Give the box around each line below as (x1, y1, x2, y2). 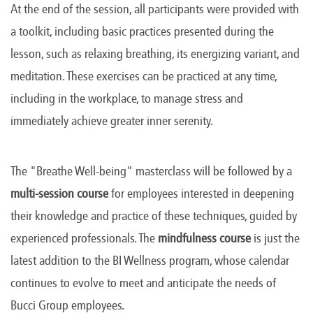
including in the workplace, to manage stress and (10, 91, 243, 107)
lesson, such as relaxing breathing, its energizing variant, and (10, 46, 300, 62)
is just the (251, 231, 300, 247)
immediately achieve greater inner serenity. (10, 113, 213, 129)
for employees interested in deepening (108, 186, 294, 202)
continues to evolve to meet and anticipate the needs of (10, 275, 276, 291)
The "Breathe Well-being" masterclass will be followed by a (10, 163, 292, 180)
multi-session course (10, 186, 108, 202)
